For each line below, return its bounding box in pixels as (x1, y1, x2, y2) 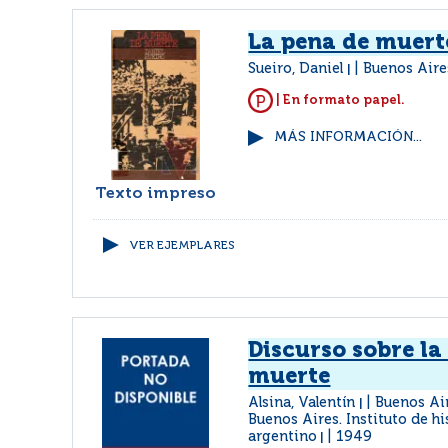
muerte (248, 366, 331, 388)
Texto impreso (95, 186, 217, 202)
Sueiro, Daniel (248, 62, 348, 76)
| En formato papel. (273, 93, 406, 107)
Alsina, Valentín (248, 396, 360, 410)
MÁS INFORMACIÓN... (274, 131, 423, 144)
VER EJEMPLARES (129, 240, 235, 252)
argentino (248, 430, 318, 444)
